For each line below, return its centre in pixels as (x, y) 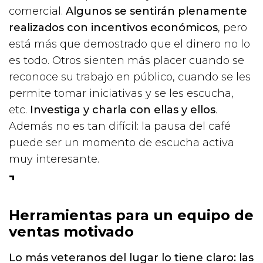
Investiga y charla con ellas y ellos (123, 109)
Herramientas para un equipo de (131, 215)
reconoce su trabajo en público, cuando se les (130, 77)
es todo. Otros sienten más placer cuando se (127, 60)
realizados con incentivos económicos (113, 27)
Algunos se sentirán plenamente (156, 11)
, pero (232, 27)
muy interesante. (54, 159)
